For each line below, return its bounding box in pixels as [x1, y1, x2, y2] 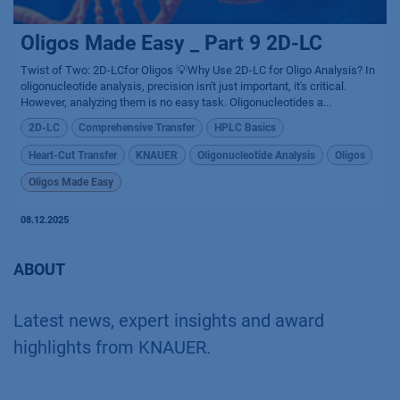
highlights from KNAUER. [13, 337, 211, 359]
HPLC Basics [213, 121, 276, 135]
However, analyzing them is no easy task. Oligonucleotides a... [21, 95, 331, 109]
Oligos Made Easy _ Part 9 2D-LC [21, 30, 322, 55]
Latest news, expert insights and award [13, 310, 324, 332]
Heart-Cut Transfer [28, 148, 117, 162]
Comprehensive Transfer [79, 121, 196, 135]
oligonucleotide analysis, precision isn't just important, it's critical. [21, 79, 346, 93]
